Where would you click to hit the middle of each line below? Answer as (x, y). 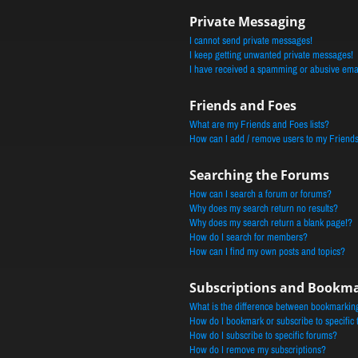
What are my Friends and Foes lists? (259, 124)
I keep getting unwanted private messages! (271, 55)
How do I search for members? (248, 237)
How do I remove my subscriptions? (257, 350)
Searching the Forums (259, 175)
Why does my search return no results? (263, 208)
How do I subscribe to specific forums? (263, 335)
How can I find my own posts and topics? (267, 251)
